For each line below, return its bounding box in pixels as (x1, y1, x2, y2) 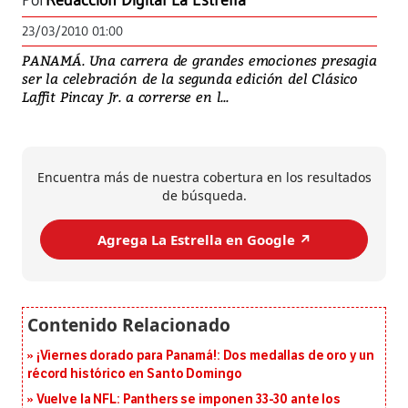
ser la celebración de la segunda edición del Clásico (22, 69, 359, 88)
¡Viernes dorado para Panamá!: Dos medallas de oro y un (36, 348, 375, 364)
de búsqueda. (161, 187, 247, 205)
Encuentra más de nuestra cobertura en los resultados (36, 168, 372, 187)
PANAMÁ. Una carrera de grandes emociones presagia (22, 51, 377, 70)
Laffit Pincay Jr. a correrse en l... (22, 87, 229, 107)
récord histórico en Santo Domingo (27, 366, 242, 382)
